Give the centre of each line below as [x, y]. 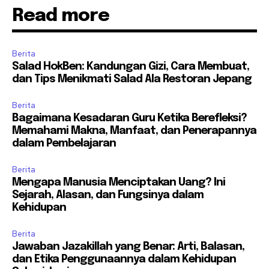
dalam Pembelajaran [64, 143]
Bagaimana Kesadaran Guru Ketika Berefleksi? [129, 118]
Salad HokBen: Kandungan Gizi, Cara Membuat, [131, 66]
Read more [61, 16]
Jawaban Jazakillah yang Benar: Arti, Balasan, [128, 246]
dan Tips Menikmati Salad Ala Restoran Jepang [132, 79]
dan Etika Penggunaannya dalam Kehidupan [124, 259]
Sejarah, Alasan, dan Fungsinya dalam [108, 195]
